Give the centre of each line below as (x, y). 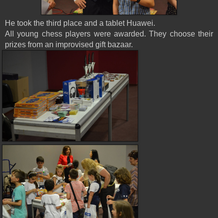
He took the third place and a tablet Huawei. (80, 23)
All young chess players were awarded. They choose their (109, 34)
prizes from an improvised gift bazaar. (69, 44)
